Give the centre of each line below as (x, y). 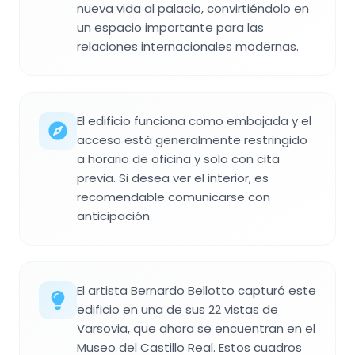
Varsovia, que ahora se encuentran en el (196, 328)
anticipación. (115, 216)
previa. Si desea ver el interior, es (173, 177)
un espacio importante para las (170, 27)
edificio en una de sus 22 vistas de (177, 309)
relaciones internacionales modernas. (188, 46)
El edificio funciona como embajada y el (194, 120)
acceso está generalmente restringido (192, 139)
